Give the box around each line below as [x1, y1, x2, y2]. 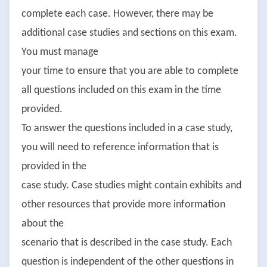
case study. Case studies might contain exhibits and [21, 179, 241, 191]
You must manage [21, 46, 98, 58]
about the [21, 218, 64, 229]
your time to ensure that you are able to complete [21, 65, 238, 77]
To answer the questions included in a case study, [21, 122, 232, 134]
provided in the [21, 160, 86, 172]
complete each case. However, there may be [21, 8, 213, 20]
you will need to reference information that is [21, 141, 219, 153]
